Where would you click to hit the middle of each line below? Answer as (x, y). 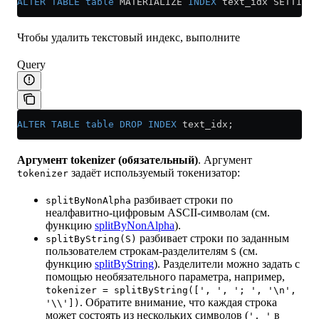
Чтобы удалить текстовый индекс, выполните (129, 38)
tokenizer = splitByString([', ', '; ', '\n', (171, 291)
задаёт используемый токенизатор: (154, 173)
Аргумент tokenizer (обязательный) (108, 160)
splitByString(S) (91, 239)
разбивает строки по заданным (213, 239)
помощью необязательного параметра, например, (165, 277)
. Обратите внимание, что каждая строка (178, 303)
